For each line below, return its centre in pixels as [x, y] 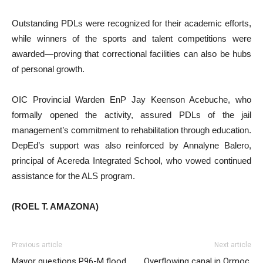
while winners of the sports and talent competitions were [131, 38]
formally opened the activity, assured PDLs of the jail [131, 114]
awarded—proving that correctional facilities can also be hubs [131, 53]
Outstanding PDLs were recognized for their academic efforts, [131, 23]
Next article [233, 245]
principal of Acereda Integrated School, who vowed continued [131, 160]
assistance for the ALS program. [73, 176]
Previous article [37, 245]
